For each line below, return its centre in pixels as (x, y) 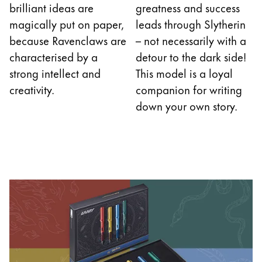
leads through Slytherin (191, 24)
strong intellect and (55, 73)
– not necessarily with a (191, 40)
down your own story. (187, 106)
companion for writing (189, 89)
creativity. (32, 89)
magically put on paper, (67, 24)
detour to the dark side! (191, 57)
